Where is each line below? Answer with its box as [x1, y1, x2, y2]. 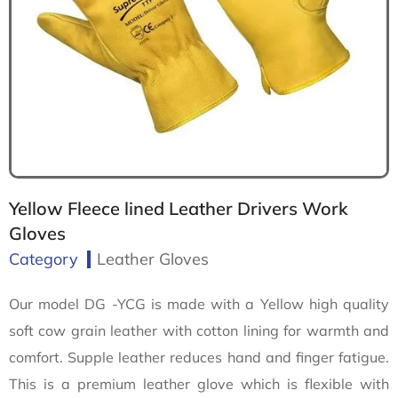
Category [9, 249, 78, 269]
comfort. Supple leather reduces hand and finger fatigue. [9, 348, 389, 366]
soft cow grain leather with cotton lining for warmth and [9, 322, 389, 339]
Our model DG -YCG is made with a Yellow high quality [9, 295, 389, 313]
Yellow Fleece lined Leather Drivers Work [9, 197, 348, 219]
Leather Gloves [97, 249, 209, 269]
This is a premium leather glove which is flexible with [9, 375, 389, 393]
